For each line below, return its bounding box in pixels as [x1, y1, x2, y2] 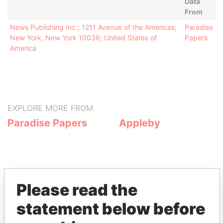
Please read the [16, 180, 137, 200]
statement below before [16, 199, 205, 219]
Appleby [119, 117, 160, 129]
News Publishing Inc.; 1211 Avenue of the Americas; [9, 23, 177, 31]
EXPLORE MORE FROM [7, 103, 93, 113]
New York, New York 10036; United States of [9, 33, 157, 42]
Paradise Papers [7, 117, 87, 129]
